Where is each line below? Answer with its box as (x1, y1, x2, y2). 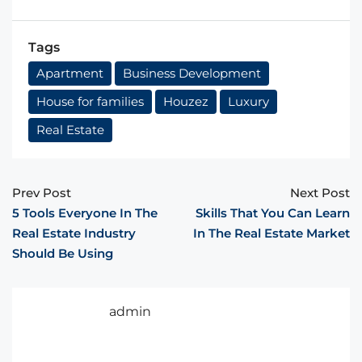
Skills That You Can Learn (196, 205, 350, 221)
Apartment (36, 65, 103, 82)
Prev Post (12, 185, 71, 201)
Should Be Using (12, 246, 113, 262)
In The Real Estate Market (193, 225, 350, 242)
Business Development (123, 65, 261, 82)
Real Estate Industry (12, 225, 136, 242)
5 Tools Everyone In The (12, 205, 158, 221)
